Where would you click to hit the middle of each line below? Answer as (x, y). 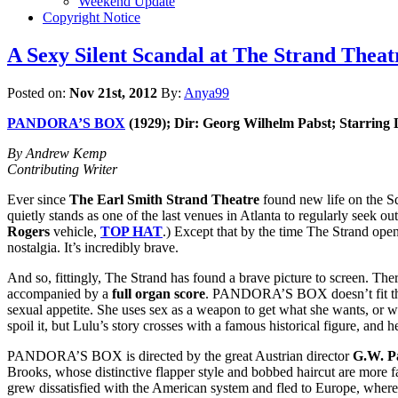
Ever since (38, 199)
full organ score (159, 293)
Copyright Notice (92, 17)
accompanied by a (60, 293)
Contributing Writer (62, 169)
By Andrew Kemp (57, 153)
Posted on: (38, 92)
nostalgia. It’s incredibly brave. (93, 247)
